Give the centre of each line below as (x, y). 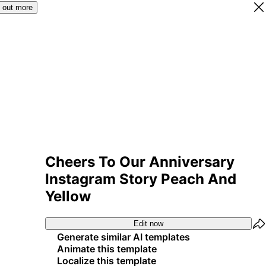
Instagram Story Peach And (141, 179)
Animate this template (107, 248)
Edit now (148, 224)
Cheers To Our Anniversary (140, 161)
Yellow (68, 196)
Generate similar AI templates (123, 237)
